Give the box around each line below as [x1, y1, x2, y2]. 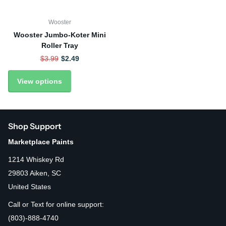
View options [17, 77, 62, 85]
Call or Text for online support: [8, 200, 106, 209]
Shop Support [8, 121, 62, 132]
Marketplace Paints [8, 138, 74, 146]
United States [8, 183, 53, 191]
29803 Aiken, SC [8, 169, 61, 178]
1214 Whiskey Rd [8, 155, 64, 164]
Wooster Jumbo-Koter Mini [13, 30, 106, 39]
